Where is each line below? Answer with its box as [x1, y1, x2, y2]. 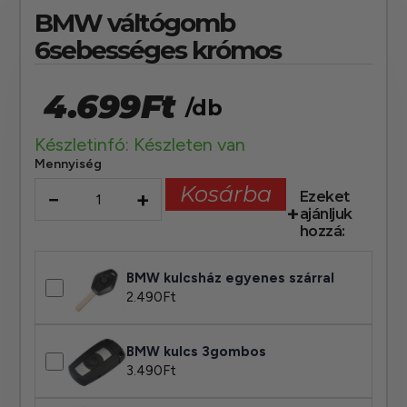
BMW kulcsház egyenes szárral [126, 269, 335, 286]
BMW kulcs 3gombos [126, 342, 267, 360]
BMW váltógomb [35, 7, 235, 39]
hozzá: [299, 223, 345, 241]
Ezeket [299, 188, 350, 206]
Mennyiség [35, 156, 103, 173]
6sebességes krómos [35, 35, 282, 66]
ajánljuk [299, 205, 352, 223]
